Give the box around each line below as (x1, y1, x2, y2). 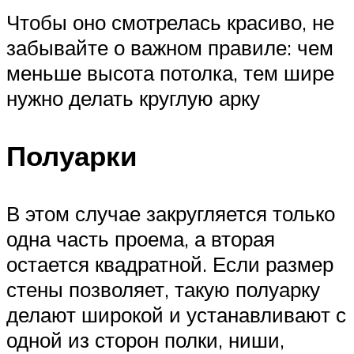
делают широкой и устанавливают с (6, 301, 346, 327)
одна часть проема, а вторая (6, 225, 275, 251)
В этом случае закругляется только (6, 200, 335, 226)
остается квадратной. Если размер (6, 250, 333, 277)
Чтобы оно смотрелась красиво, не (6, 9, 334, 35)
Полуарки (6, 137, 137, 173)
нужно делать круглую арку (6, 85, 260, 111)
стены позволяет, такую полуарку (6, 276, 320, 302)
